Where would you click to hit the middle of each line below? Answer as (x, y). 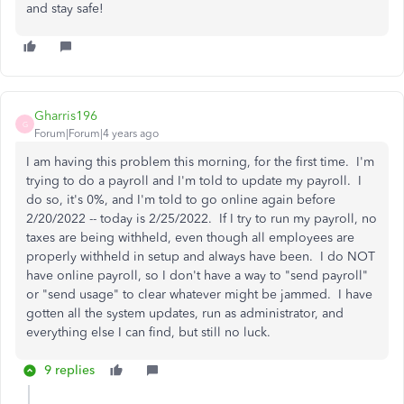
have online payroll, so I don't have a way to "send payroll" (197, 276)
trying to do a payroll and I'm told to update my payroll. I (194, 181)
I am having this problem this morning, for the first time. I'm (200, 162)
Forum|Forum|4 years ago (96, 134)
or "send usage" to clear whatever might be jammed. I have (199, 295)
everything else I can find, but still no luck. (148, 333)
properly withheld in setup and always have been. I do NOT (201, 257)
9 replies (69, 371)
